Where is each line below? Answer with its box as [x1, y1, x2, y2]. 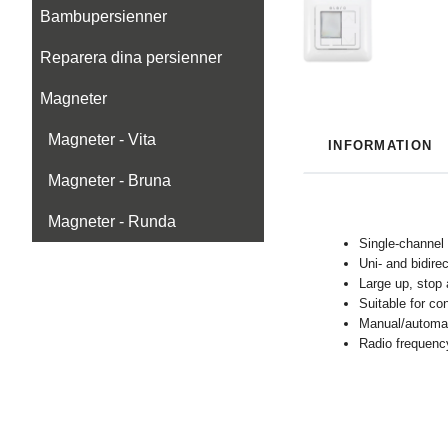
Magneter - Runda [48, 213, 176, 230]
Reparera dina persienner [40, 49, 222, 66]
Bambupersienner [40, 8, 167, 25]
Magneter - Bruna [48, 172, 171, 189]
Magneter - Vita [48, 131, 156, 148]
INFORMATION [328, 138, 433, 153]
